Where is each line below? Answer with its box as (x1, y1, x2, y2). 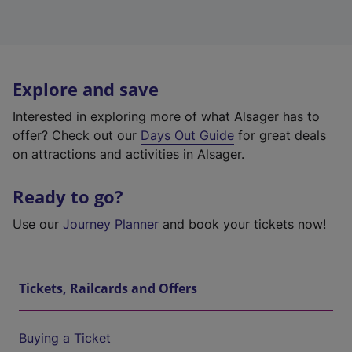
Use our (13, 216, 63, 232)
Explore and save (13, 78, 159, 101)
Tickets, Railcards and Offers (19, 280, 197, 297)
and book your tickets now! (159, 216, 326, 232)
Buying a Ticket (19, 330, 111, 346)
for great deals (234, 127, 326, 143)
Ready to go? (13, 185, 123, 208)
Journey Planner (63, 216, 159, 232)
